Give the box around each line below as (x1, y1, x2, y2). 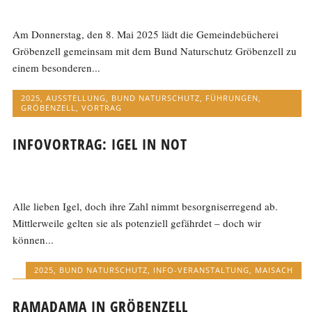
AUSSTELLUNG (46, 92, 107, 103)
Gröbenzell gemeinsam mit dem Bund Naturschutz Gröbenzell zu (13, 43, 297, 58)
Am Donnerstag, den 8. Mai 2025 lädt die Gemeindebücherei (13, 26, 279, 41)
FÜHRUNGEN (205, 92, 259, 103)
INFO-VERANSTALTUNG (153, 265, 249, 276)
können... (13, 233, 54, 247)
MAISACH (254, 265, 293, 276)
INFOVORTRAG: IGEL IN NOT (13, 134, 188, 155)
